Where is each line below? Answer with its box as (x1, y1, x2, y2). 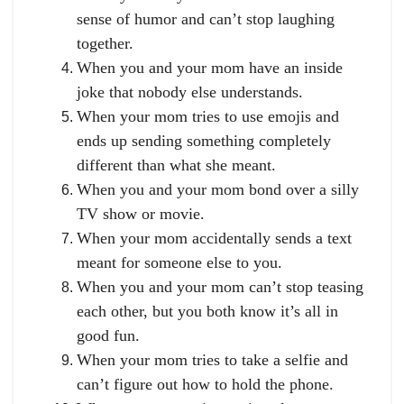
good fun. (77, 326, 140, 345)
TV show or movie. (77, 205, 205, 224)
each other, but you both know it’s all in (77, 302, 338, 321)
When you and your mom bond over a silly (77, 180, 359, 199)
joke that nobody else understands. (77, 83, 303, 102)
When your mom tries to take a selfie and (77, 351, 348, 370)
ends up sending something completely (77, 132, 331, 151)
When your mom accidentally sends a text (77, 229, 352, 248)
